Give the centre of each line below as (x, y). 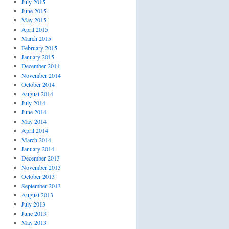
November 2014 (41, 75)
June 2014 (34, 112)
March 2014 (36, 140)
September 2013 (41, 186)
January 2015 (38, 57)
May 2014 (34, 121)
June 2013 (34, 213)
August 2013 (37, 195)
